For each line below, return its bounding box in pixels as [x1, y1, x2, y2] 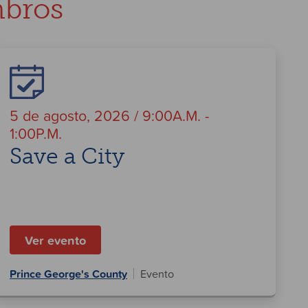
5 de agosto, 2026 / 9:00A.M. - [10, 104, 209, 126]
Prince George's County [10, 265, 127, 283]
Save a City [10, 143, 124, 170]
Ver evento [25, 231, 86, 250]
